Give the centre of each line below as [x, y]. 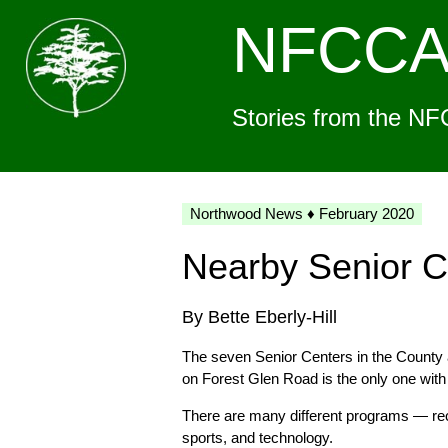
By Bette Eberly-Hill [259, 317]
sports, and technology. [257, 437]
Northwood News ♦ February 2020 [302, 213]
